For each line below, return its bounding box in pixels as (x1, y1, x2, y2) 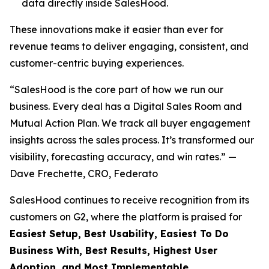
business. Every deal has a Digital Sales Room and (10, 100, 242, 112)
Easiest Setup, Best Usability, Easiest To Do (10, 228, 229, 240)
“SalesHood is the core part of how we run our (10, 83, 223, 95)
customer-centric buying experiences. (10, 57, 184, 69)
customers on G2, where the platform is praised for (10, 211, 242, 223)
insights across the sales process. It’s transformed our (10, 134, 254, 146)
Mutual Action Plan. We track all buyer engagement (10, 117, 250, 129)
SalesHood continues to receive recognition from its (10, 194, 249, 206)
